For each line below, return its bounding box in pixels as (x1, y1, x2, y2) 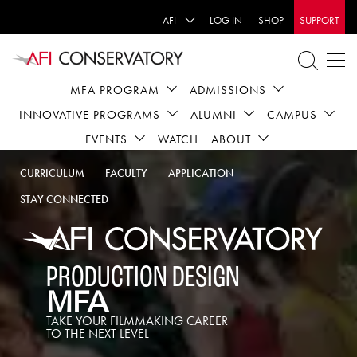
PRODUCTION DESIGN (46, 258, 240, 294)
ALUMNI (190, 108, 237, 122)
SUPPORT (300, 14, 339, 26)
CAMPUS (266, 108, 317, 122)
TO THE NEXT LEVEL (46, 326, 149, 341)
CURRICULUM (20, 167, 84, 180)
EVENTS (84, 132, 127, 147)
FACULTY (105, 167, 147, 180)
